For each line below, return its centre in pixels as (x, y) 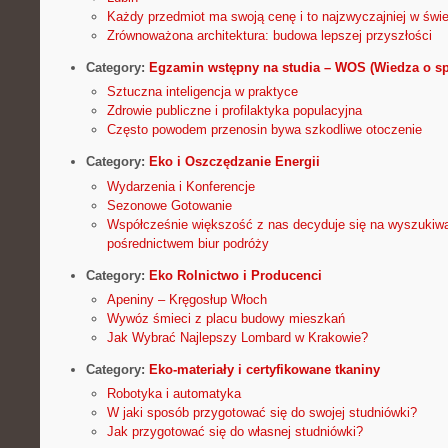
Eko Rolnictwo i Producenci (235, 275)
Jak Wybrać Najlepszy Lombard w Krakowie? (237, 337)
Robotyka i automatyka (173, 393)
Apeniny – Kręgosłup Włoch (186, 299)
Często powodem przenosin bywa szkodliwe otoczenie (264, 130)
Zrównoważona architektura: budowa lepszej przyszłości (269, 36)
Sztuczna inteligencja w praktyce (202, 92)
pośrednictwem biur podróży (187, 243)
